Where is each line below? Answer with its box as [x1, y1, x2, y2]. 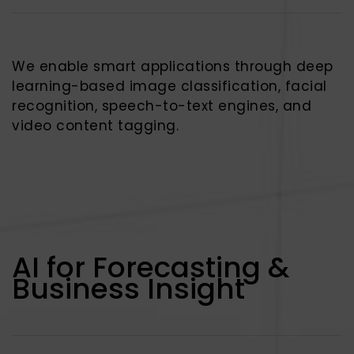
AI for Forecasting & [12, 247, 289, 288]
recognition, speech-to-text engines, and [12, 96, 311, 115]
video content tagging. [12, 116, 179, 135]
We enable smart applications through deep [12, 57, 333, 76]
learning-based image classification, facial [12, 77, 327, 96]
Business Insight [12, 269, 245, 309]
